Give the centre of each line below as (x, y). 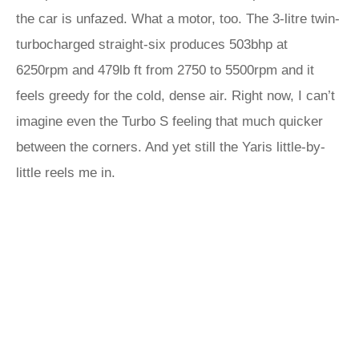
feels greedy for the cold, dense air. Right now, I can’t (175, 96)
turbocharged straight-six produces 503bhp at (152, 44)
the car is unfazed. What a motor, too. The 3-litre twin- (178, 19)
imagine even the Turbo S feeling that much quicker (169, 121)
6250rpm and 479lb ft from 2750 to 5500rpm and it (165, 70)
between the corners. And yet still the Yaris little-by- (171, 147)
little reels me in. (68, 173)
